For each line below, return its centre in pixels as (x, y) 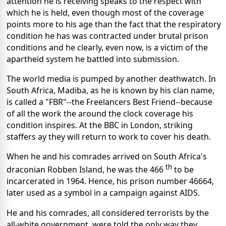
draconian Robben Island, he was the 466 (86, 170)
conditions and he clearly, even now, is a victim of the (107, 48)
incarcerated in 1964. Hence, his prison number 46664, (110, 181)
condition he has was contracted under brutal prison (107, 36)
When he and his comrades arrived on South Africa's (107, 157)
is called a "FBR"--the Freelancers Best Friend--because (109, 102)
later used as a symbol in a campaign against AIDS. (103, 193)
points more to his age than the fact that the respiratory (114, 24)
